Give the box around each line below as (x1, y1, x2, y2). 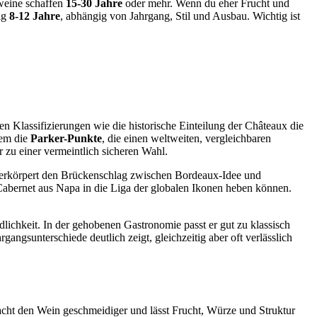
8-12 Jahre (9, 10, 60, 23)
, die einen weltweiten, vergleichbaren (102, 132, 271, 144)
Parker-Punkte (30, 132, 102, 144)
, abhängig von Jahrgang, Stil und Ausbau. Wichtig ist (60, 10, 300, 23)
